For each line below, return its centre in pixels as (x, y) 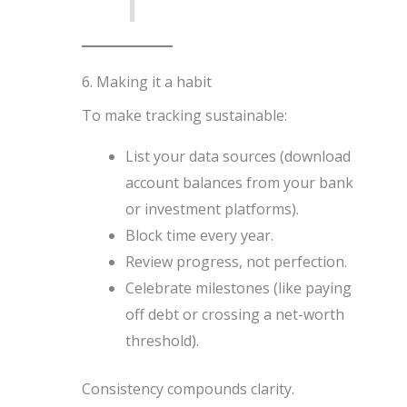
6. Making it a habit (146, 82)
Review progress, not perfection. (236, 262)
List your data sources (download (238, 157)
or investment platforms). (212, 209)
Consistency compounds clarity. (188, 389)
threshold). (162, 341)
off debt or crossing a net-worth (234, 315)
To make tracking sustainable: (184, 116)
